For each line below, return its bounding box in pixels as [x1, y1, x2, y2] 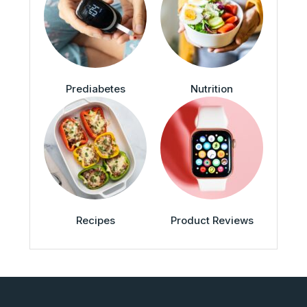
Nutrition [191, 82, 233, 96]
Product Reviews [170, 214, 254, 228]
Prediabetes [65, 82, 125, 96]
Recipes [75, 214, 115, 228]
